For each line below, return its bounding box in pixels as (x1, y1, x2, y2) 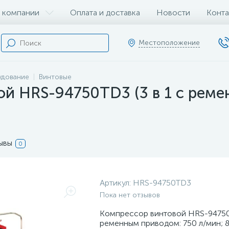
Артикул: (100, 178, 133, 188)
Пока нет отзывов (100, 191, 160, 199)
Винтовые (39, 73, 72, 81)
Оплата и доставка (70, 7, 140, 17)
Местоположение (139, 38, 200, 47)
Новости (156, 7, 190, 17)
